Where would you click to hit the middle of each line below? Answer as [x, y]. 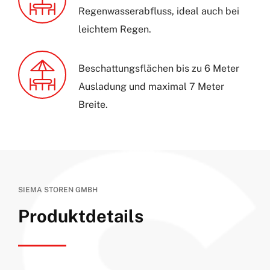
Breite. [93, 105]
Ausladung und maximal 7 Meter [151, 87]
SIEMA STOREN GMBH [58, 190]
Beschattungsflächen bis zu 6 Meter [159, 69]
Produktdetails [80, 216]
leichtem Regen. [115, 30]
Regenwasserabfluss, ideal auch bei [159, 11]
